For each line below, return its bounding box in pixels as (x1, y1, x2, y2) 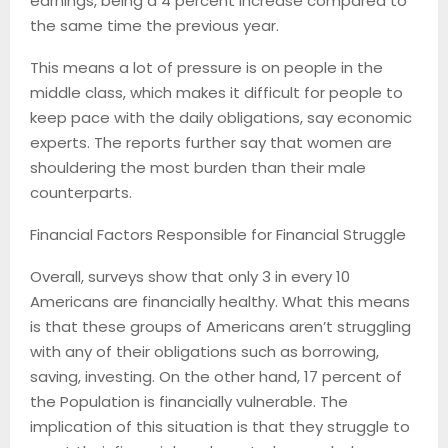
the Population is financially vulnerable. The (30, 390, 348, 412)
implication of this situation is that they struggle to (30, 415, 410, 437)
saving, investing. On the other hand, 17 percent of (30, 365, 402, 387)
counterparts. (30, 181, 132, 203)
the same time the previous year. (30, 14, 279, 36)
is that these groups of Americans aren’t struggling (30, 315, 411, 337)
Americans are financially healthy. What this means (30, 290, 410, 312)
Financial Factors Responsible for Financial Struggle (30, 223, 406, 245)
